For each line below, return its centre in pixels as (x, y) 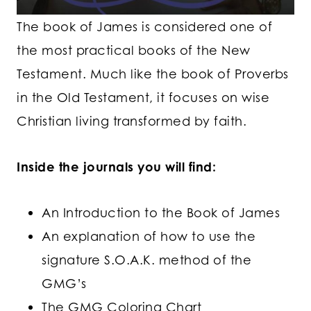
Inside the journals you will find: (116, 166)
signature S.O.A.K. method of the (146, 259)
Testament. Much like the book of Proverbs (153, 73)
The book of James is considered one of (144, 26)
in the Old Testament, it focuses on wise (143, 97)
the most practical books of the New (134, 50)
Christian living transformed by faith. (132, 120)
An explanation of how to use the (149, 236)
